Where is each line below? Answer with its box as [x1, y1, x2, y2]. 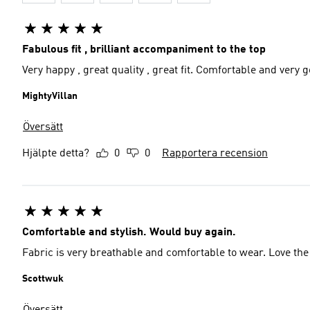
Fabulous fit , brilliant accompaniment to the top [22, 44, 266, 55]
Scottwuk [22, 274, 64, 284]
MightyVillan [22, 91, 77, 101]
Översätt [23, 122, 63, 133]
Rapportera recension [162, 148, 268, 159]
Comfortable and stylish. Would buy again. [22, 227, 236, 238]
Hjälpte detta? [22, 148, 89, 159]
